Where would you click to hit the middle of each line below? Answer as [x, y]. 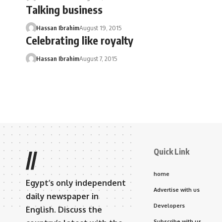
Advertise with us [177, 190]
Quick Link [171, 152]
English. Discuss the [64, 210]
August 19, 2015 [100, 28]
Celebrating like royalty [80, 40]
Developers [169, 206]
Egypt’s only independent [76, 183]
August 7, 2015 [98, 58]
